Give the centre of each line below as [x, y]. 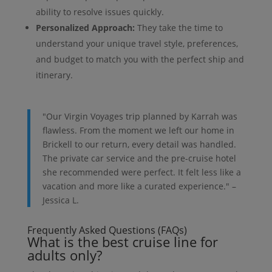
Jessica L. [60, 200]
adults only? [64, 255]
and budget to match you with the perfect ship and [140, 59]
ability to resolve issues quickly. [100, 12]
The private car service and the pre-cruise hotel [139, 158]
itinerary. [54, 75]
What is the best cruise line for [122, 242]
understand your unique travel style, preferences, [137, 44]
